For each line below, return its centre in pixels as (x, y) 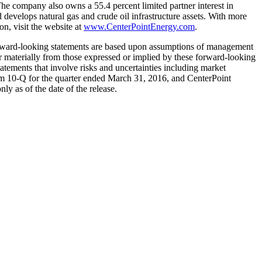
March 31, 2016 (137, 78)
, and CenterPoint (199, 78)
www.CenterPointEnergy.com (139, 26)
